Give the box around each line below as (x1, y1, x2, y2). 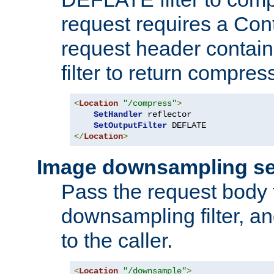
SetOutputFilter (94, 120, 167, 130)
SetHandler (94, 109, 143, 119)
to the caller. (61, 228, 172, 252)
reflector (143, 109, 191, 119)
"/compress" (123, 98, 177, 108)
